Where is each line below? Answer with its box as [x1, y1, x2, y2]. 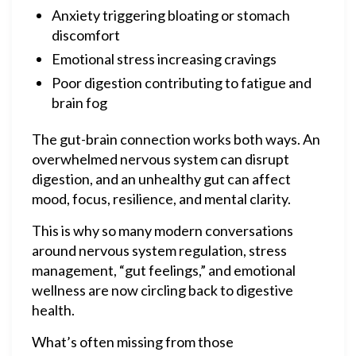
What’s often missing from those [32, 333, 234, 350]
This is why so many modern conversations [32, 222, 293, 239]
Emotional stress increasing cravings [52, 50, 277, 68]
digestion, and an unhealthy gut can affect [32, 170, 291, 188]
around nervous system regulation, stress [32, 242, 287, 259]
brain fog [52, 94, 107, 111]
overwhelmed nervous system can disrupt [32, 150, 289, 168]
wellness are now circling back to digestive [32, 281, 293, 299]
